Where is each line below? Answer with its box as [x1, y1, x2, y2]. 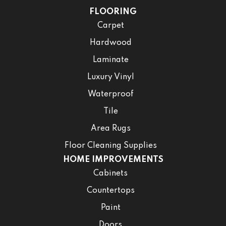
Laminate [92, 55, 129, 64]
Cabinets [93, 169, 128, 178]
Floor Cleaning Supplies [64, 141, 157, 150]
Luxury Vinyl [87, 73, 134, 81]
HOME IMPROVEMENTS [63, 155, 163, 164]
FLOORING [89, 7, 137, 16]
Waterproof [87, 90, 134, 98]
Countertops [86, 186, 135, 195]
